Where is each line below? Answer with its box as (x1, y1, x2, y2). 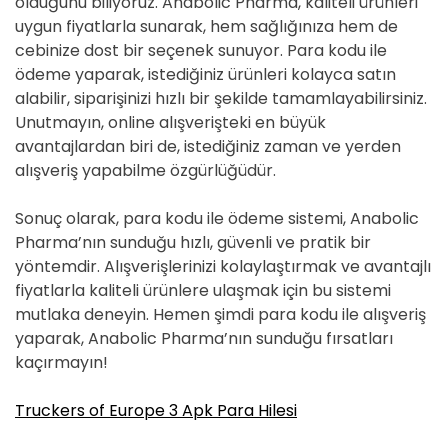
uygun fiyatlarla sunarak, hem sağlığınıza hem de (15, 15, 398, 38)
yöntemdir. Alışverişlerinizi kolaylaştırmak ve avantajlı (15, 255, 431, 278)
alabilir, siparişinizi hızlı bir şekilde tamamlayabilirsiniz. (15, 87, 427, 110)
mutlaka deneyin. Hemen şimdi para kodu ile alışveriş (15, 303, 426, 326)
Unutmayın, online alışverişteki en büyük (15, 111, 326, 134)
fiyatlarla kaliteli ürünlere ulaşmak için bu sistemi (15, 279, 391, 302)
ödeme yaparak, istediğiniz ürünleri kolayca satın (15, 63, 396, 86)
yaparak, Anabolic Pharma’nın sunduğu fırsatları (15, 327, 393, 350)
